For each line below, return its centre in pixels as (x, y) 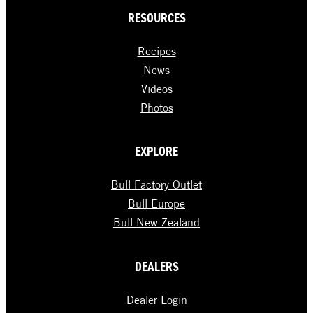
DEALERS (156, 267)
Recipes (156, 51)
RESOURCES (156, 18)
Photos (156, 107)
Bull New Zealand (156, 223)
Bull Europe (156, 204)
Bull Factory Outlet (156, 185)
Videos (156, 88)
